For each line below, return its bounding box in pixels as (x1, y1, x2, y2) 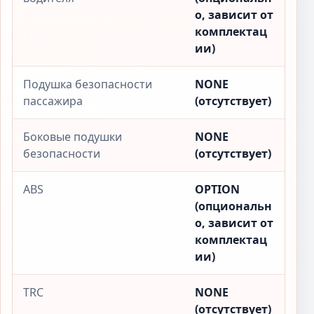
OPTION (195, 182, 240, 197)
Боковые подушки (23, 129, 122, 144)
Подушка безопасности (23, 76, 152, 92)
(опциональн (195, 198, 272, 214)
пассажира (23, 93, 83, 109)
